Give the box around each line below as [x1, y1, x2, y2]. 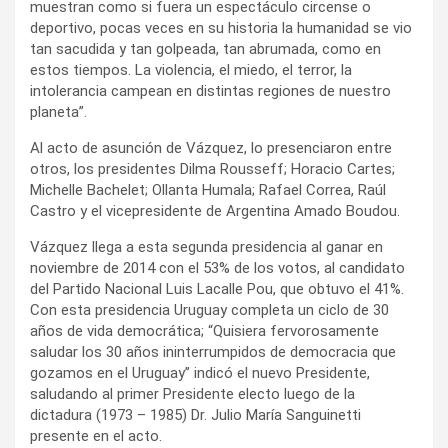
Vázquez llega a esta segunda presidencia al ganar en [30, 237, 383, 256]
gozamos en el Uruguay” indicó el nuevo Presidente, [30, 363, 370, 382]
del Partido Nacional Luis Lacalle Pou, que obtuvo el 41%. [30, 279, 404, 298]
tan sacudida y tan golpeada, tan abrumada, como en [30, 39, 381, 58]
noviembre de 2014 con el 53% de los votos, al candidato [30, 258, 405, 277]
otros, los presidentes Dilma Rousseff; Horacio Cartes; [30, 159, 395, 178]
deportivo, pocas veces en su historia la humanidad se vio [30, 18, 412, 37]
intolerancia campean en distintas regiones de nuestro [30, 81, 391, 100]
